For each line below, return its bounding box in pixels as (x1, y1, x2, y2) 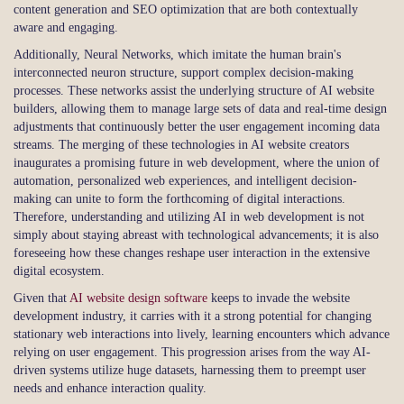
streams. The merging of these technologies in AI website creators (14, 137, 349, 151)
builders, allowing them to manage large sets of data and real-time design (14, 101, 387, 115)
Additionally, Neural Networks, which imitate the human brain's (14, 47, 341, 61)
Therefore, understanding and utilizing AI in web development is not (14, 209, 364, 224)
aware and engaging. (14, 20, 118, 34)
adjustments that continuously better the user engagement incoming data (14, 119, 380, 133)
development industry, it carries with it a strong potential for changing (14, 308, 372, 323)
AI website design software (69, 290, 207, 305)
